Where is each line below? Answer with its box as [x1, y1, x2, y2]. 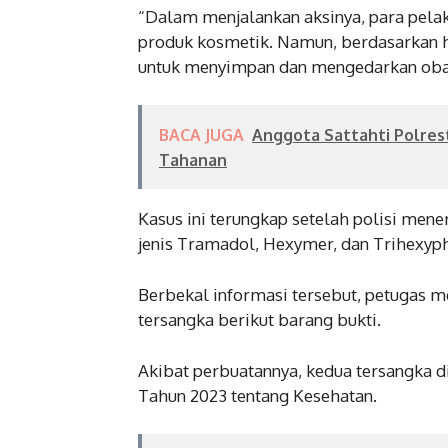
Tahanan [159, 149, 227, 170]
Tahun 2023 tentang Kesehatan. [138, 384, 377, 406]
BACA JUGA [159, 124, 244, 145]
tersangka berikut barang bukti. [138, 308, 381, 330]
